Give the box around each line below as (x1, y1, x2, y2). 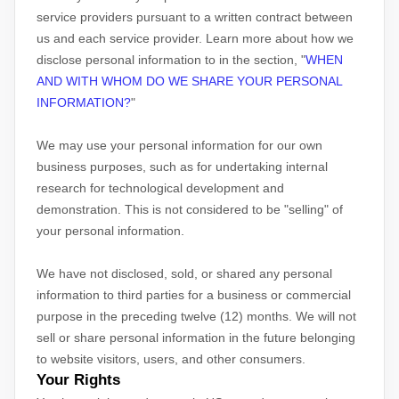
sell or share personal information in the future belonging (37, 330, 355, 345)
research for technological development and (37, 181, 284, 195)
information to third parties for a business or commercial (37, 288, 351, 302)
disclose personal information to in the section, (37, 53, 301, 67)
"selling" (284, 202, 329, 216)
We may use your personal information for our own (37, 138, 322, 152)
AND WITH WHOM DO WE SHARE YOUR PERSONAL (37, 74, 342, 88)
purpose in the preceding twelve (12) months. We (37, 309, 314, 323)
